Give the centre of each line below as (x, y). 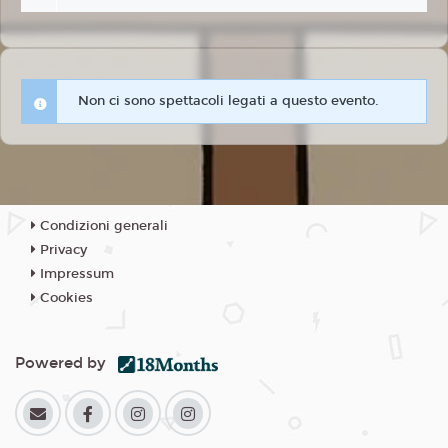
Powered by (66, 363)
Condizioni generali (102, 226)
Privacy (61, 250)
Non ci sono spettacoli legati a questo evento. (228, 101)
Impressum (75, 274)
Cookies (64, 298)
